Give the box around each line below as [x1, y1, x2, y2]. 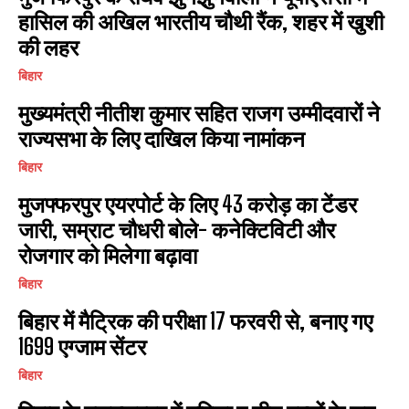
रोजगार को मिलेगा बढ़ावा [18, 241, 197, 268]
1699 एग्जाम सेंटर [18, 332, 146, 360]
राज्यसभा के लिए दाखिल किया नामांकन [18, 124, 305, 152]
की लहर [18, 33, 79, 60]
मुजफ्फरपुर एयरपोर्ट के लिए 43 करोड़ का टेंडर [18, 190, 357, 217]
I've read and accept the [42, 29, 181, 46]
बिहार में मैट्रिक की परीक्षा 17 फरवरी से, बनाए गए [18, 307, 372, 334]
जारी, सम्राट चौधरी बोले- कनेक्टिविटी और [18, 215, 335, 243]
